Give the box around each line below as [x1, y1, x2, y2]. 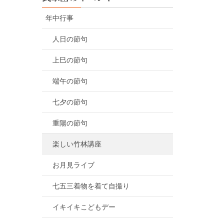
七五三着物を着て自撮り [52, 182, 129, 190]
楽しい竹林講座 [52, 140, 101, 148]
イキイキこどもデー [52, 203, 115, 211]
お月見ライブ [52, 161, 94, 169]
